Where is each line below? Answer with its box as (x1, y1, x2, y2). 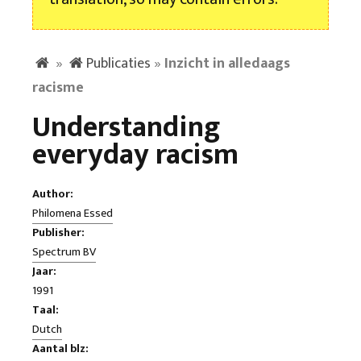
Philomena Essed (32, 203, 113, 223)
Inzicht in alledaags (164, 52, 291, 76)
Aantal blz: (32, 338, 89, 359)
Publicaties (86, 52, 151, 76)
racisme (32, 76, 84, 100)
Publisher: (32, 222, 85, 243)
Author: (32, 184, 73, 204)
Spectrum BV (32, 242, 96, 262)
